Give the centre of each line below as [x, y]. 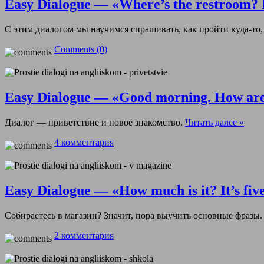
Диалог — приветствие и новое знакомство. [95, 122]
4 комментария [84, 142]
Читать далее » [214, 122]
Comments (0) [81, 49]
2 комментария [84, 235]
